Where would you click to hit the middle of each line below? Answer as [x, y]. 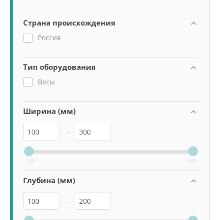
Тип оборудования [59, 67]
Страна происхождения [69, 23]
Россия [49, 38]
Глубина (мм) [49, 180]
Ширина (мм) [49, 111]
